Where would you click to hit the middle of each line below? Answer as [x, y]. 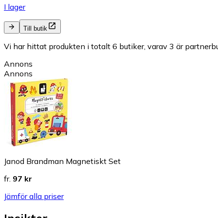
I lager [15, 7]
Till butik [35, 28]
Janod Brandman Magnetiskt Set [62, 161]
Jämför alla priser [34, 196]
